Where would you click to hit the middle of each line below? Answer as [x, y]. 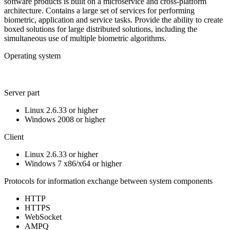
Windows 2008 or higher [65, 119]
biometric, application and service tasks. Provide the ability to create [113, 20]
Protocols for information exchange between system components [108, 181]
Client [14, 137]
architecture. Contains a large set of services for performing [99, 10]
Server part [22, 92]
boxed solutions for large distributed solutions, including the [101, 29]
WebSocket [43, 217]
